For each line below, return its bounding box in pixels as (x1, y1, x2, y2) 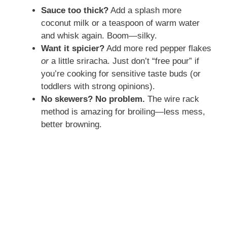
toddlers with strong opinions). (41, 81, 155, 91)
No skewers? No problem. (41, 94, 145, 104)
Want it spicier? (41, 43, 104, 53)
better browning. (41, 119, 102, 129)
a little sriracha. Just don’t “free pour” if (49, 56, 199, 66)
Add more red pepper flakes (104, 43, 211, 53)
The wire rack (145, 94, 199, 104)
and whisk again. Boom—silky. (41, 30, 157, 41)
